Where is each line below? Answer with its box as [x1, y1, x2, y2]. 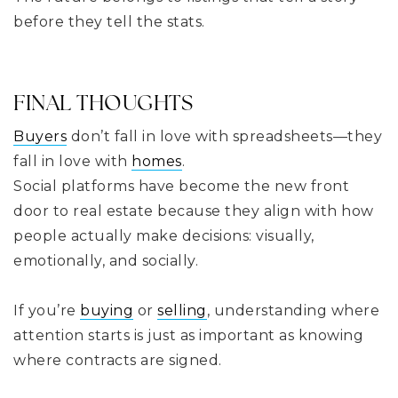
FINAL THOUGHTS [13, 88, 193, 116]
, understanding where [206, 301, 379, 319]
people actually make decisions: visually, [13, 227, 314, 244]
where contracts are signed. [13, 351, 222, 369]
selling [157, 301, 207, 319]
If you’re [13, 301, 80, 319]
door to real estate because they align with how [13, 202, 374, 219]
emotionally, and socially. [13, 251, 198, 269]
